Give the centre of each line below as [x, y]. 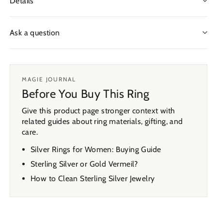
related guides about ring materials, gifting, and [102, 121]
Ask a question [35, 32]
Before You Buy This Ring [86, 93]
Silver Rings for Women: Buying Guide [96, 149]
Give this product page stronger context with [99, 110]
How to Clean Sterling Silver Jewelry [93, 178]
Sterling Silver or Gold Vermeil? [84, 164]
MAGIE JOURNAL [49, 79]
